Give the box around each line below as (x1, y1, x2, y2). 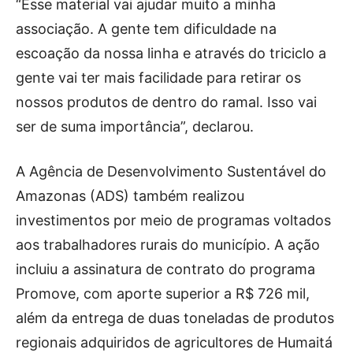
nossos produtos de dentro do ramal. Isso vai (16, 94, 317, 110)
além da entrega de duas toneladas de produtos (16, 310, 334, 326)
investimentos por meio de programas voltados (16, 212, 331, 229)
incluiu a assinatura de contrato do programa (16, 261, 315, 277)
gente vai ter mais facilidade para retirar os (16, 69, 301, 86)
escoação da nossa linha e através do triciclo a (16, 45, 326, 61)
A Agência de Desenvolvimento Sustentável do (16, 163, 326, 180)
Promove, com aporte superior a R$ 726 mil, (16, 285, 310, 302)
